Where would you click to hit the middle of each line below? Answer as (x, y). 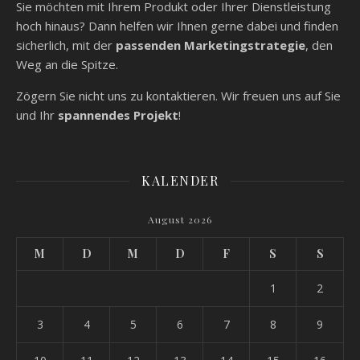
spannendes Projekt (118, 115)
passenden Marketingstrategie (211, 45)
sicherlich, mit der (66, 45)
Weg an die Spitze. (67, 64)
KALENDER (180, 180)
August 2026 (180, 219)
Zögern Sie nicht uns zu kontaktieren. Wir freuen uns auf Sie (178, 96)
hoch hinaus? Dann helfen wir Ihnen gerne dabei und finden (177, 26)
